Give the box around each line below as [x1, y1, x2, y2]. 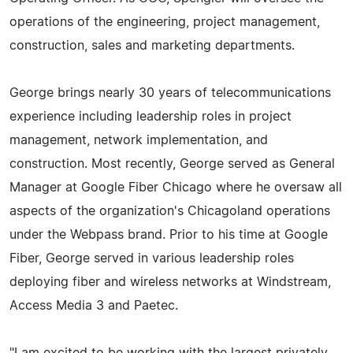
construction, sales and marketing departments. [9, 39, 295, 52]
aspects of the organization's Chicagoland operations [9, 204, 330, 217]
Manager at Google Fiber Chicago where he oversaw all [9, 180, 342, 194]
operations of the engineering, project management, [9, 15, 320, 28]
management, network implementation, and [9, 133, 268, 147]
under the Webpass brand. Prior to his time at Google [9, 228, 328, 241]
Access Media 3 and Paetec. [9, 299, 178, 312]
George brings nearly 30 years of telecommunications [9, 86, 331, 99]
